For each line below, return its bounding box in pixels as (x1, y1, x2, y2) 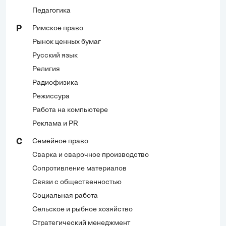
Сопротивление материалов (32, 164, 127, 173)
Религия (32, 65, 60, 73)
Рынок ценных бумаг (32, 38, 101, 46)
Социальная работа (32, 192, 98, 200)
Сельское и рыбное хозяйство (32, 205, 133, 213)
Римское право (32, 24, 83, 32)
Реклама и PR (32, 120, 78, 128)
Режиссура (32, 92, 70, 100)
